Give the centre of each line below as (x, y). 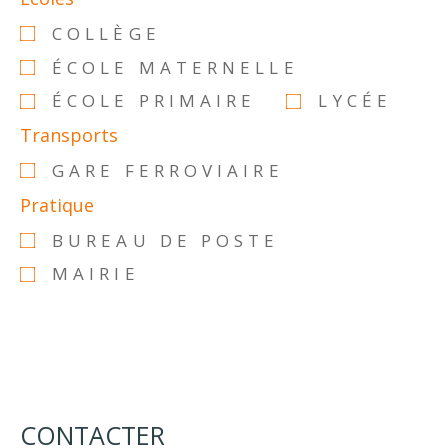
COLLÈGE (106, 33)
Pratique (57, 204)
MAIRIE (96, 274)
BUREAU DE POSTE (166, 240)
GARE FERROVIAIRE (168, 170)
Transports (69, 134)
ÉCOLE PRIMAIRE (154, 101)
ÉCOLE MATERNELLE (175, 67)
